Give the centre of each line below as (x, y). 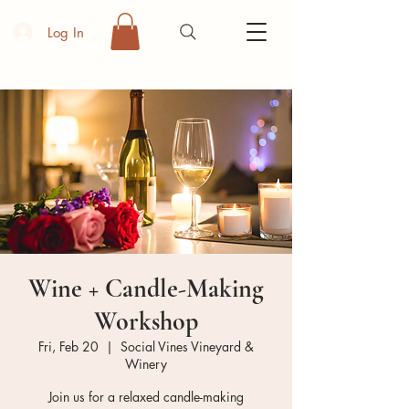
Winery (146, 363)
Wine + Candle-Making (146, 288)
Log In (65, 32)
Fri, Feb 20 (68, 346)
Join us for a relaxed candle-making (146, 396)
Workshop (146, 321)
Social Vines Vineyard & (187, 346)
